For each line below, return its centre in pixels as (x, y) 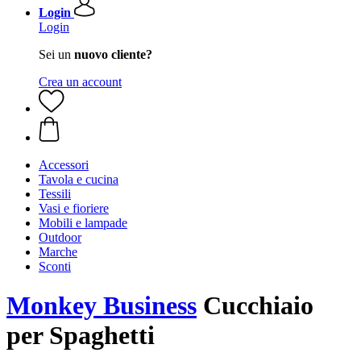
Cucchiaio (255, 306)
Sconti (55, 266)
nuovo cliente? (113, 54)
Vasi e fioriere (74, 208)
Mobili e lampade (83, 223)
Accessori (64, 165)
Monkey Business (102, 306)
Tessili (55, 194)
